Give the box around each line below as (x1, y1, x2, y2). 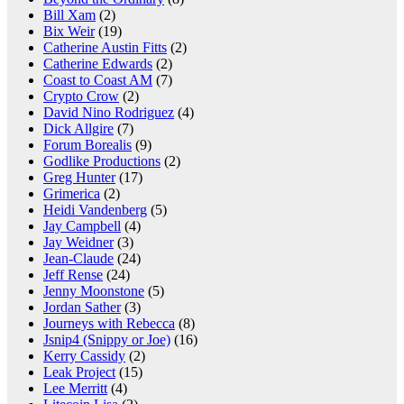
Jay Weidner (43, 234, 114, 251)
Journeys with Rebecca (43, 316, 175, 332)
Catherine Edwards (43, 56, 152, 72)
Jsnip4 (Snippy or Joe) (43, 332, 170, 348)
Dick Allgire (43, 121, 114, 137)
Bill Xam (43, 7, 96, 23)
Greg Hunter (43, 170, 115, 186)
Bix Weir (43, 23, 95, 40)
